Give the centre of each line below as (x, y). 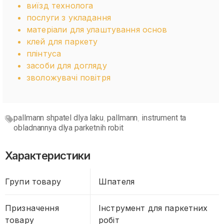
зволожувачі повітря (68, 77)
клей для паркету (62, 41)
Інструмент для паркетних (153, 208)
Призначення (32, 208)
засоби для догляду (67, 65)
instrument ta (164, 117)
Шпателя (117, 181)
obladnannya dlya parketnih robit (68, 127)
